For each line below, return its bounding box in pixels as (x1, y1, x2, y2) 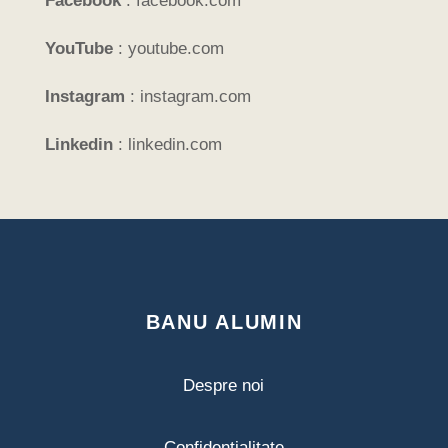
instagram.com (139, 87, 251, 106)
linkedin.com (127, 135, 222, 154)
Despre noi (183, 376, 265, 395)
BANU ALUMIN (145, 311, 303, 333)
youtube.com (127, 39, 224, 58)
